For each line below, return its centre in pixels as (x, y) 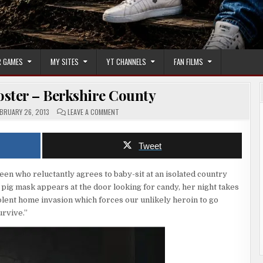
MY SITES (65, 62)
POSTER (130, 133)
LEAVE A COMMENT (93, 112)
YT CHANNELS (126, 62)
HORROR (131, 119)
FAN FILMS (188, 62)
